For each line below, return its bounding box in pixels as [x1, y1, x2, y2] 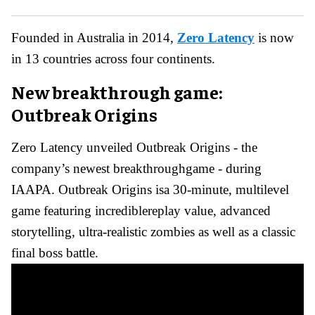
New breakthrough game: [11, 79, 222, 103]
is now [255, 30, 294, 45]
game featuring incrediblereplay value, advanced [11, 202, 271, 218]
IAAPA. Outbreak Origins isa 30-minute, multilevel [11, 181, 289, 197]
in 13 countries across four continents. [11, 51, 215, 66]
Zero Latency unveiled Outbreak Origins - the [11, 139, 257, 155]
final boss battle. [11, 245, 98, 260]
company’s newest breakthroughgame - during [11, 160, 262, 176]
